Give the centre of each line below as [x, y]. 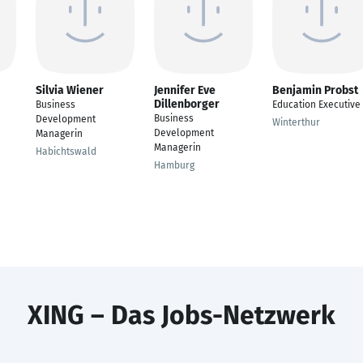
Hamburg [174, 165]
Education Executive [316, 105]
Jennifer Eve [185, 90]
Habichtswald [66, 152]
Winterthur [296, 122]
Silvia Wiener [70, 90]
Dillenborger [187, 104]
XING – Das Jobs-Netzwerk [181, 315]
